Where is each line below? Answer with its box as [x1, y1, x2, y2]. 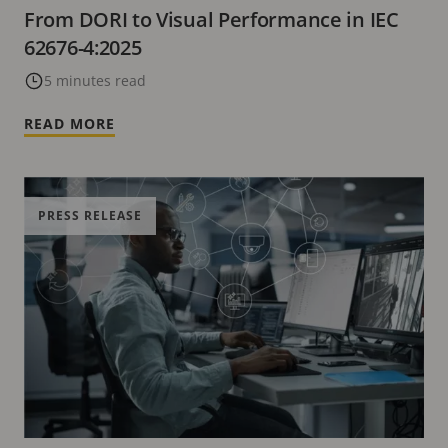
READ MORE [24, 113, 115, 133]
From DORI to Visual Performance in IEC [24, 5, 399, 33]
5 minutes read [44, 70, 146, 90]
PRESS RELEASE [38, 206, 142, 224]
